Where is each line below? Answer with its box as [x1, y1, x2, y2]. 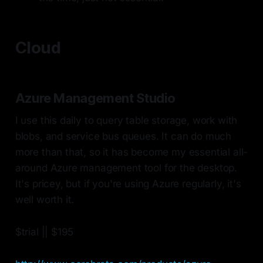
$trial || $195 [15, 226, 74, 238]
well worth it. [15, 194, 75, 206]
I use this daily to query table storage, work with [15, 114, 238, 127]
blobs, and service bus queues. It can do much [15, 130, 232, 143]
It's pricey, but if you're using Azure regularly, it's [15, 178, 241, 190]
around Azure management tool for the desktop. [15, 162, 238, 174]
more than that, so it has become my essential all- [15, 146, 248, 159]
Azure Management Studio [15, 90, 176, 106]
